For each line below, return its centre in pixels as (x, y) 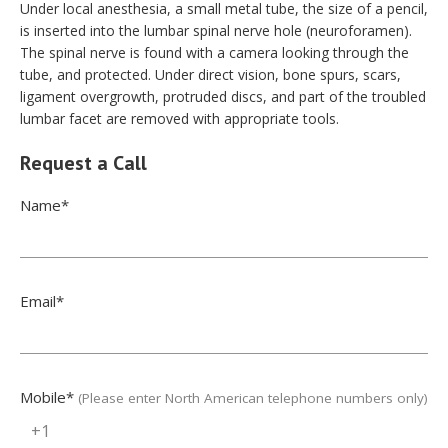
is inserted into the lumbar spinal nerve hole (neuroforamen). (216, 30)
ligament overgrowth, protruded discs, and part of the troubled (223, 96)
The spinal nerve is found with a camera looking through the (214, 52)
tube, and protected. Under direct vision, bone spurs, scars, (210, 74)
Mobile (43, 397)
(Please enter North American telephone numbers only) (253, 398)
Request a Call (83, 163)
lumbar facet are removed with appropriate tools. (179, 118)
